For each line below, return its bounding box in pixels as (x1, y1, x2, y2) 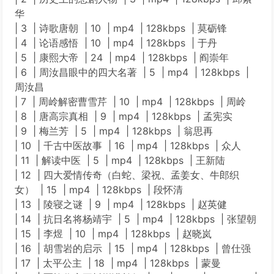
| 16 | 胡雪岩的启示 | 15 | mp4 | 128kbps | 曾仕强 (15, 242, 251, 254)
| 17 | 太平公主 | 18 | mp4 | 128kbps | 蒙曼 (15, 257, 221, 269)
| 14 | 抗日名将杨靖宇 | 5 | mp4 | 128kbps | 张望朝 (15, 213, 256, 225)
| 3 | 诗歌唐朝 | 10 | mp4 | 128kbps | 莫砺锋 (15, 22, 227, 34)
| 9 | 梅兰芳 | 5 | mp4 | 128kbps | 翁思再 (15, 125, 213, 137)
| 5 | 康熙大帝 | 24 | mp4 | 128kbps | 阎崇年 (15, 51, 229, 64)
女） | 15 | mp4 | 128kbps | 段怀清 (15, 183, 183, 196)
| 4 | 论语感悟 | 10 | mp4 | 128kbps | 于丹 (15, 37, 217, 49)
